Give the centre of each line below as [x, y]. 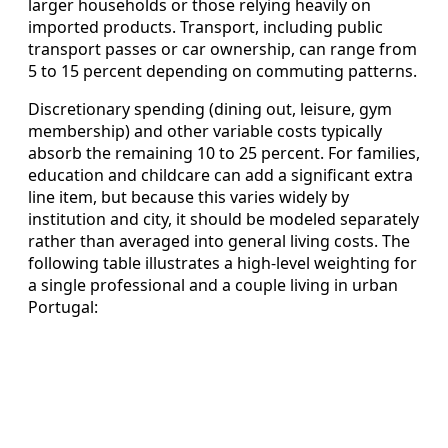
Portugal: [63, 306]
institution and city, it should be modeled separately [223, 218]
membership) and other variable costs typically [205, 130]
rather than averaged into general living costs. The [219, 240]
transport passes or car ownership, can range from [222, 48]
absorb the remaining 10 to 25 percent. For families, [224, 152]
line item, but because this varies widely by [188, 196]
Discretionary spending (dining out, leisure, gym [210, 108]
